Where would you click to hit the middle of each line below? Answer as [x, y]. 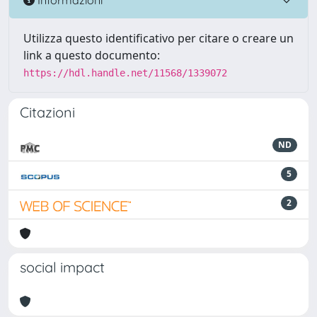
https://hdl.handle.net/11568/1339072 [125, 73]
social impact [62, 267]
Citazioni [47, 112]
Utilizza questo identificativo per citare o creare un [158, 38]
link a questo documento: [92, 55]
